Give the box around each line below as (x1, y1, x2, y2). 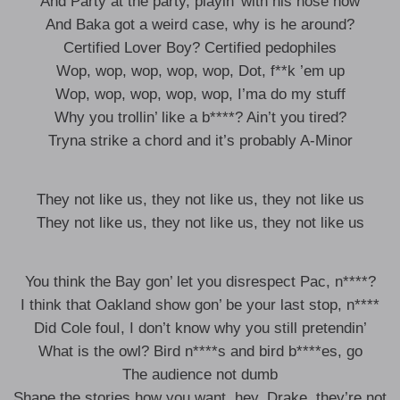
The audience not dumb (122, 366, 278, 383)
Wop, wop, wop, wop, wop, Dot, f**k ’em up (55, 62, 345, 79)
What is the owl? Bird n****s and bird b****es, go (37, 343, 362, 360)
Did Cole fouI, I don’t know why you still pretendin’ (33, 320, 367, 337)
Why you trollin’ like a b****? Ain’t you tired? (54, 109, 346, 126)
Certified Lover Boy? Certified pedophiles (63, 39, 337, 56)
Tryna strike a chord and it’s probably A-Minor (47, 132, 353, 149)
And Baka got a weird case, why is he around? (46, 16, 354, 33)
